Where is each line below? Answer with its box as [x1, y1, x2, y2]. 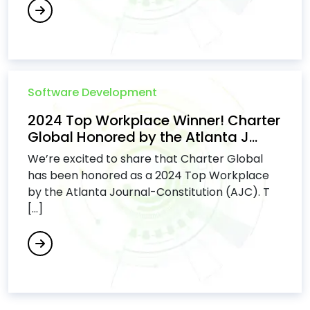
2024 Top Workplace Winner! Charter [28, 111, 280, 130]
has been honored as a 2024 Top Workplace [28, 167, 269, 183]
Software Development [28, 84, 157, 100]
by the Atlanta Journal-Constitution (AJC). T [28, 184, 270, 200]
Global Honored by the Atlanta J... [28, 127, 257, 147]
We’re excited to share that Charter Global [28, 151, 263, 167]
